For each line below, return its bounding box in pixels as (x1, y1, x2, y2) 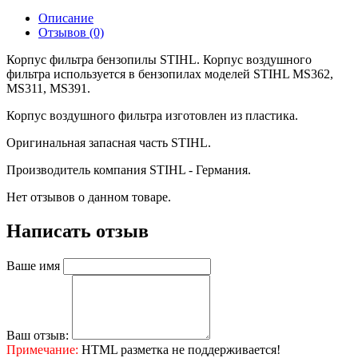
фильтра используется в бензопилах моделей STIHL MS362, (6, 67, 333, 81)
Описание (38, 11, 93, 25)
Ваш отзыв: (6, 328, 69, 342)
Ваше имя (6, 258, 60, 272)
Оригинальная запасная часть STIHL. (6, 136, 211, 149)
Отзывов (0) (38, 26, 104, 39)
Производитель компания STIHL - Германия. (6, 163, 251, 177)
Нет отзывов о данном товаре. (6, 190, 171, 204)
